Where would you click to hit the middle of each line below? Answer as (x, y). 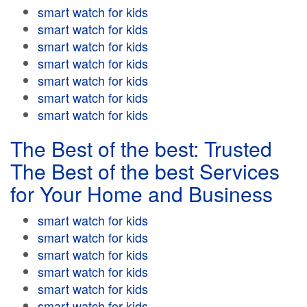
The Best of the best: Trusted (141, 148)
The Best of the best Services (145, 171)
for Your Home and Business (142, 194)
